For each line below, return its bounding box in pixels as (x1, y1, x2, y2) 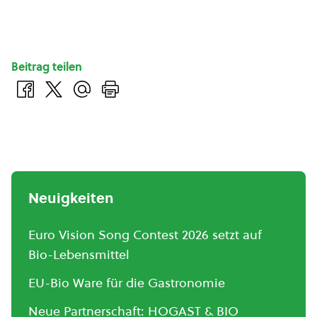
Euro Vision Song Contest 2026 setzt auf (28, 226, 262, 243)
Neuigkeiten (28, 188, 114, 208)
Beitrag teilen (11, 59, 82, 74)
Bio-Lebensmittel (28, 246, 129, 263)
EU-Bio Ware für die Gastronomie (28, 274, 225, 292)
